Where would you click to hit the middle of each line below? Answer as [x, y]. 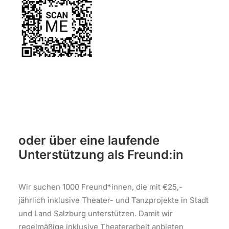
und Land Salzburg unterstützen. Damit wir [96, 213]
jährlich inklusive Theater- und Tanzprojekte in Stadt [113, 200]
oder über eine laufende [89, 140]
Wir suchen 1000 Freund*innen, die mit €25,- [100, 187]
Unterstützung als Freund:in [101, 155]
